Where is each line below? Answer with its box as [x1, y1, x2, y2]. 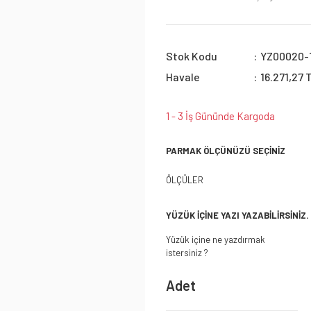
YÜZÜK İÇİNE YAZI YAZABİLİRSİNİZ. [166, 210, 309, 221]
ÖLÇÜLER [166, 174, 203, 185]
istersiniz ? [166, 247, 208, 258]
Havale [166, 70, 200, 83]
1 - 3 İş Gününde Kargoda [166, 110, 275, 122]
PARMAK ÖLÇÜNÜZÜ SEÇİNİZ [166, 145, 285, 156]
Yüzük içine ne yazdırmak [166, 234, 265, 245]
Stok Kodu [166, 49, 217, 62]
